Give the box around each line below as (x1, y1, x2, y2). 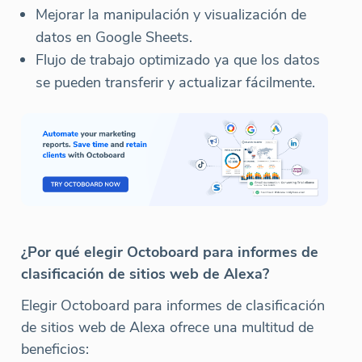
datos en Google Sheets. (36, 27, 192, 47)
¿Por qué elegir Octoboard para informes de (21, 242, 318, 262)
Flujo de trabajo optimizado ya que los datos (36, 49, 320, 69)
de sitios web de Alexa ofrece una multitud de (21, 317, 314, 337)
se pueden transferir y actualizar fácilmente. (36, 72, 315, 92)
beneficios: (21, 339, 89, 359)
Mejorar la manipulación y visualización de (36, 4, 306, 24)
